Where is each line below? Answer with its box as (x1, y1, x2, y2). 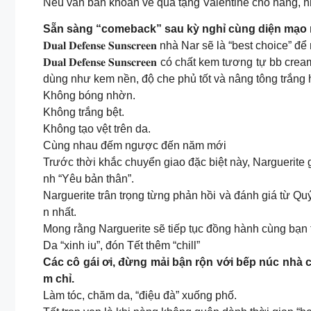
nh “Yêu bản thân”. (43, 173, 134, 185)
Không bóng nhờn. (43, 90, 135, 101)
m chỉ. (43, 273, 74, 285)
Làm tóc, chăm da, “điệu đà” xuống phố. (43, 289, 237, 301)
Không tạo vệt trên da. (43, 123, 151, 135)
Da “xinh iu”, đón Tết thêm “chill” (43, 239, 203, 251)
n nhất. (43, 206, 76, 218)
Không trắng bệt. (43, 106, 124, 118)
